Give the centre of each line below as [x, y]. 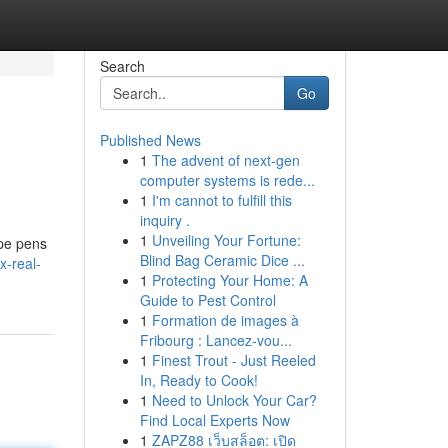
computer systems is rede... [227, 180]
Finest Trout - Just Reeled [233, 360]
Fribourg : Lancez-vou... [215, 340]
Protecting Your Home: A [229, 280]
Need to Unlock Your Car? [234, 400]
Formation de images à [225, 320]
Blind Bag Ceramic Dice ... [222, 260]
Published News [150, 140]
